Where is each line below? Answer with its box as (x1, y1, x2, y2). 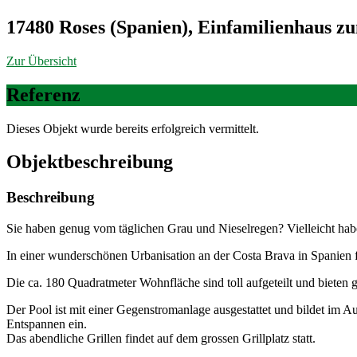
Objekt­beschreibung (6, 151, 173, 173)
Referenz (6, 84, 80, 105)
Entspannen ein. (6, 317, 87, 331)
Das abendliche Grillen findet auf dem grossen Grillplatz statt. (6, 331, 316, 346)
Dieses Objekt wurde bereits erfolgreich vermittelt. (6, 121, 259, 135)
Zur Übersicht (6, 53, 76, 68)
